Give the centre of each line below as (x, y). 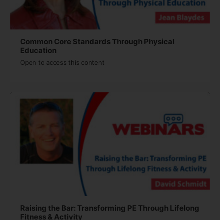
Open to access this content (62, 63)
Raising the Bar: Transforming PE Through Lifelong (110, 208)
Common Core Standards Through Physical (97, 42)
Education (38, 51)
